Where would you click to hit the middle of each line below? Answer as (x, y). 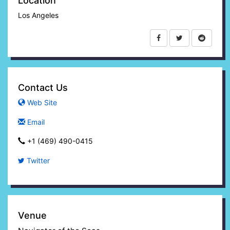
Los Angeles (38, 15)
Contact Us (43, 88)
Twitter (37, 160)
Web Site (41, 103)
